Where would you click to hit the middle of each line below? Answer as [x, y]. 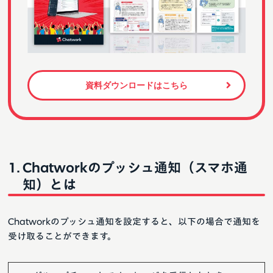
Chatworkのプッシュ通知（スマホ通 [135, 168]
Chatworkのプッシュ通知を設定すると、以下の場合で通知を [134, 222]
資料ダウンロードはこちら [136, 86]
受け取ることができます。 [62, 236]
